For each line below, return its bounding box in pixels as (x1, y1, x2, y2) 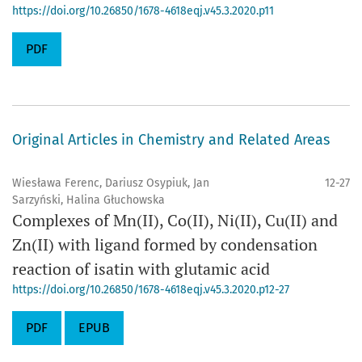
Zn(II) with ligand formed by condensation (12, 234, 318, 255)
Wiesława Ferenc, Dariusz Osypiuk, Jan (12, 176, 209, 190)
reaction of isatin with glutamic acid (12, 258, 270, 280)
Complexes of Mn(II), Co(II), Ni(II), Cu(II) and (12, 209, 338, 231)
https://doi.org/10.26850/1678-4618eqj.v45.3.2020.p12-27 (12, 283, 289, 297)
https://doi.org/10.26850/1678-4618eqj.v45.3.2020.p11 (12, 4, 274, 18)
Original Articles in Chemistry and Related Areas (12, 131, 330, 149)
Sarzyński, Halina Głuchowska (12, 193, 165, 207)
